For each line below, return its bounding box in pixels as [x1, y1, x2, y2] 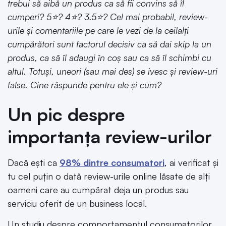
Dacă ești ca [8, 156, 60, 168]
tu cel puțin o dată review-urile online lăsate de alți [8, 170, 210, 182]
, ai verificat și [164, 156, 218, 168]
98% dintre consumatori [60, 156, 164, 168]
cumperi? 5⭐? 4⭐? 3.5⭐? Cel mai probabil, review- [8, 11, 208, 23]
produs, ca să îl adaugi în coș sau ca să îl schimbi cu [8, 52, 211, 64]
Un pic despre [8, 102, 125, 126]
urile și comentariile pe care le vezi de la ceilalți [8, 25, 189, 36]
